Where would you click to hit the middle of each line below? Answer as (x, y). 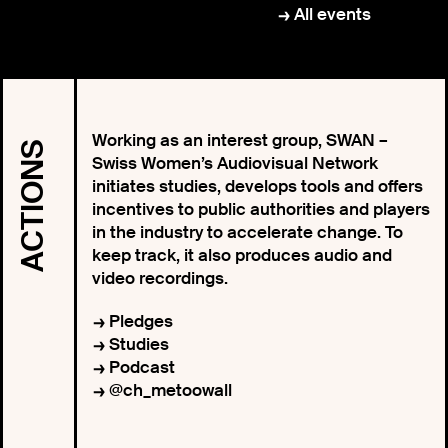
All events (333, 14)
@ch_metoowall (170, 390)
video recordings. (159, 278)
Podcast (141, 367)
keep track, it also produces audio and (241, 255)
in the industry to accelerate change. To (247, 232)
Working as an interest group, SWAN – (239, 140)
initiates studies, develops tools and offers (257, 186)
